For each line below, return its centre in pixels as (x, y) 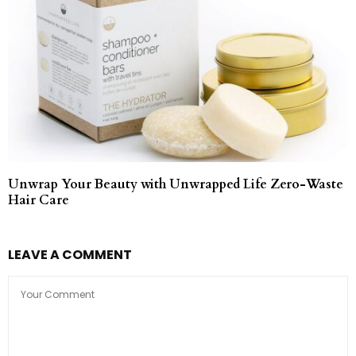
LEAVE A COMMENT (70, 255)
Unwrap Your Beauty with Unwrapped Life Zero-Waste (176, 185)
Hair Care (39, 201)
